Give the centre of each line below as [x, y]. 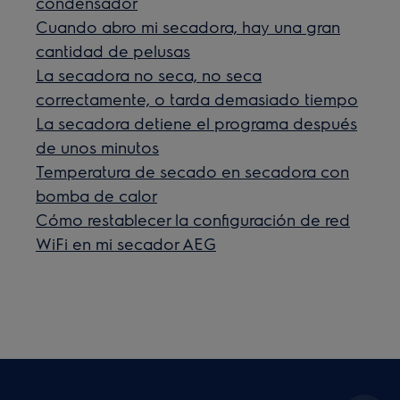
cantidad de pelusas [113, 50]
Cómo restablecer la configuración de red [193, 219]
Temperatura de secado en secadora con [193, 171]
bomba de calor [97, 195]
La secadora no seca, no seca [149, 74]
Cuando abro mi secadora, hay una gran [188, 26]
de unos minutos [98, 146]
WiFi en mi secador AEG [126, 243]
